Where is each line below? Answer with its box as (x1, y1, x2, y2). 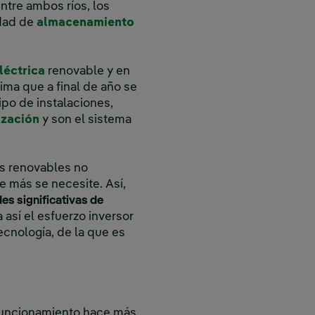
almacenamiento (37, 17, 134, 30)
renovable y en (45, 65, 130, 78)
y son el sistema (39, 114, 131, 127)
